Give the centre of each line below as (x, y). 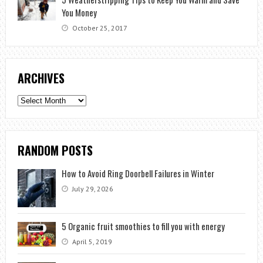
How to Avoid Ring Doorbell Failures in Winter (138, 173)
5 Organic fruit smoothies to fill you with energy (143, 226)
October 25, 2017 (99, 28)
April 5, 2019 (91, 242)
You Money (79, 12)
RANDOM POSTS (55, 151)
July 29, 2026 (92, 189)
